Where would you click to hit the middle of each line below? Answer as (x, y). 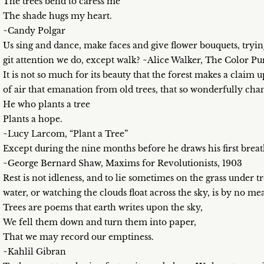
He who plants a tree (47, 104)
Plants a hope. (33, 119)
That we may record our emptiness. (78, 237)
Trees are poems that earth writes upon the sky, (103, 207)
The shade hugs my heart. (57, 16)
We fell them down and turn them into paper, (100, 222)
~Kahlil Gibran (34, 252)
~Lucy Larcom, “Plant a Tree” (65, 134)
